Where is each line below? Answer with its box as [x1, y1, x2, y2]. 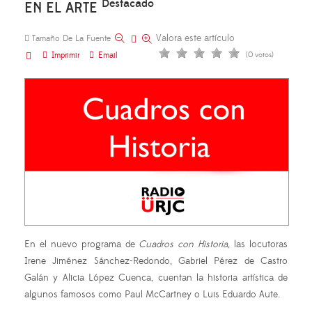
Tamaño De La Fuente [32, 33, 111, 44]
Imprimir [52, 50, 79, 61]
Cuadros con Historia [139, 238, 228, 251]
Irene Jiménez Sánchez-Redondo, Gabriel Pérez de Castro [24, 255, 288, 268]
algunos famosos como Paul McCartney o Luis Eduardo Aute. [24, 288, 280, 302]
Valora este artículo [156, 32, 235, 45]
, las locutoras [228, 238, 288, 251]
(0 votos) [246, 50, 274, 60]
